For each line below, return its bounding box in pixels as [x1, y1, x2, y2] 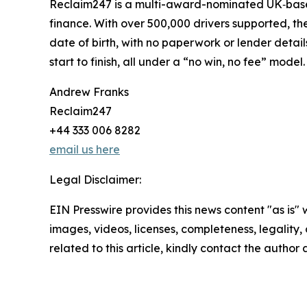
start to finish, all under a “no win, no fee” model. [49, 55, 305, 69]
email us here [49, 143, 120, 157]
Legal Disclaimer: [49, 173, 141, 187]
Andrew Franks [49, 85, 129, 99]
